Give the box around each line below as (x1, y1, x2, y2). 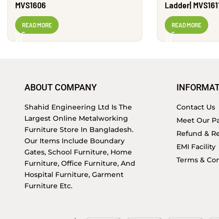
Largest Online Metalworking (24, 113, 128, 123)
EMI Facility (176, 142, 216, 151)
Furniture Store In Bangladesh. (24, 125, 133, 134)
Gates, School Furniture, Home (24, 147, 132, 156)
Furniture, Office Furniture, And (24, 158, 135, 168)
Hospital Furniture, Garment (24, 170, 124, 179)
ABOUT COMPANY (24, 82, 97, 92)
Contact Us (176, 102, 215, 111)
